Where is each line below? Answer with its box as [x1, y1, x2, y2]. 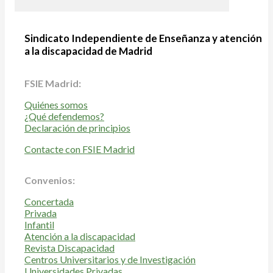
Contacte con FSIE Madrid [24, 143, 135, 155]
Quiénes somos [24, 99, 88, 111]
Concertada [24, 196, 74, 208]
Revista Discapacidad [24, 242, 115, 254]
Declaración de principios [24, 122, 130, 134]
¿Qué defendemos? [24, 110, 104, 122]
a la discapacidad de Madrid [24, 44, 152, 58]
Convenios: [24, 174, 75, 186]
